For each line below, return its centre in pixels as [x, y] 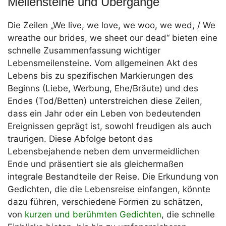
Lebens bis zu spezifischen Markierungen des [100, 76]
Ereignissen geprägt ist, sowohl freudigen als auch [109, 126]
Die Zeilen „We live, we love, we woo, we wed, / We [111, 25]
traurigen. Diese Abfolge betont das [80, 139]
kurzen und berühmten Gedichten [93, 215]
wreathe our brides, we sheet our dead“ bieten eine [112, 38]
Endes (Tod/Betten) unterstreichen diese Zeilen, [105, 101]
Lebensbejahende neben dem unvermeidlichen [103, 152]
